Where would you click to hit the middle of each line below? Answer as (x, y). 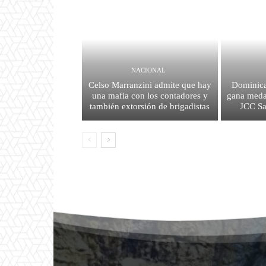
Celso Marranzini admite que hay (150, 85)
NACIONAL (148, 70)
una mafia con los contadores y (150, 95)
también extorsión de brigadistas (150, 106)
